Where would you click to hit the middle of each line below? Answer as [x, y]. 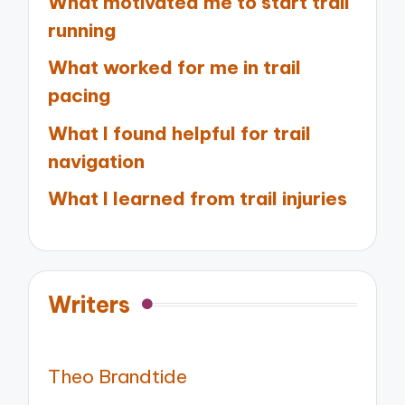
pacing [80, 96]
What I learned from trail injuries [198, 199]
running [82, 30]
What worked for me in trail [175, 68]
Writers [89, 305]
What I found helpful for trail [180, 133]
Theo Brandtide [118, 377]
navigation [97, 161]
